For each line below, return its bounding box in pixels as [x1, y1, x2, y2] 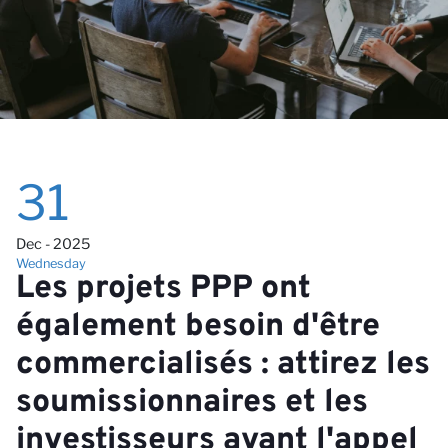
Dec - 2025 [16, 235, 90, 254]
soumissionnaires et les [16, 383, 368, 424]
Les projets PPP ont [16, 269, 311, 310]
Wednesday [16, 256, 86, 272]
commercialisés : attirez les [16, 345, 430, 386]
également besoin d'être [16, 307, 380, 348]
